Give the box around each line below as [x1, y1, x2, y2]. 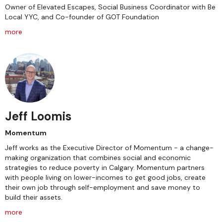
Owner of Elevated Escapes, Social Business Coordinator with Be [5, 2, 216, 11]
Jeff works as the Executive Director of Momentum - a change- [5, 143, 214, 152]
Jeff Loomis [5, 109, 71, 124]
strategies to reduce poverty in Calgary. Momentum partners [5, 163, 205, 172]
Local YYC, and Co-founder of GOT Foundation [5, 12, 159, 21]
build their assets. [5, 193, 62, 202]
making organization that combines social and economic [5, 153, 191, 162]
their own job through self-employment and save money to [5, 183, 200, 192]
